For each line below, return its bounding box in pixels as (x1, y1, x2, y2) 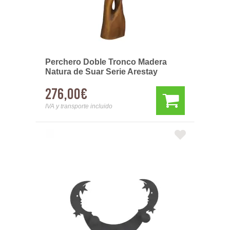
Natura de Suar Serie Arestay (45, 67, 158, 76)
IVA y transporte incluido (45, 103, 112, 110)
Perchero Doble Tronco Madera (45, 57, 167, 66)
